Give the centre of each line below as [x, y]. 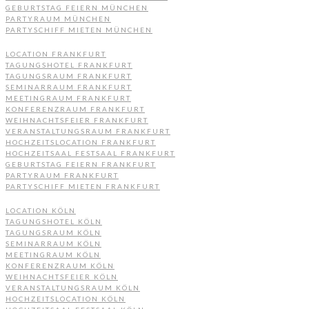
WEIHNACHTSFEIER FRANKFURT [77, 120]
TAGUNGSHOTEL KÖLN [54, 221]
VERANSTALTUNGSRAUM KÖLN [73, 287]
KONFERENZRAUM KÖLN [60, 265]
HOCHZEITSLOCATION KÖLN [66, 298]
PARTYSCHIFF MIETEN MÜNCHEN [79, 29]
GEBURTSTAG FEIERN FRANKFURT [81, 164]
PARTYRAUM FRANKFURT [62, 175]
